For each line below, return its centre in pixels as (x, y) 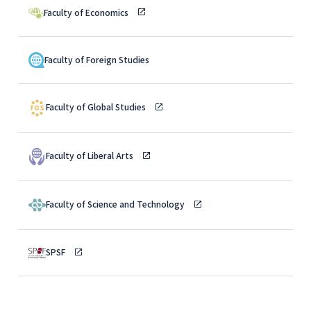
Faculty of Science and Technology (116, 204)
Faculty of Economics (87, 12)
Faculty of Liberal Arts (91, 155)
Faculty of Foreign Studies (97, 60)
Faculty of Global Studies (97, 107)
